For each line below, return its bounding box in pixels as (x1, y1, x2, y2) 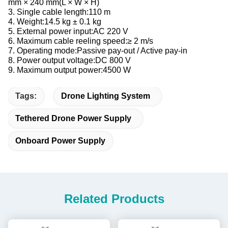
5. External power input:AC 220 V (8, 27, 128, 36)
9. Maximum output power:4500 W (8, 66, 131, 74)
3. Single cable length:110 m (8, 8, 110, 16)
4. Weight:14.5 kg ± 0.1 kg (8, 17, 101, 26)
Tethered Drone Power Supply (15, 114, 131, 123)
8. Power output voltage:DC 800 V (8, 56, 131, 65)
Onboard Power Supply (15, 136, 105, 145)
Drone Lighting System (61, 92, 150, 100)
